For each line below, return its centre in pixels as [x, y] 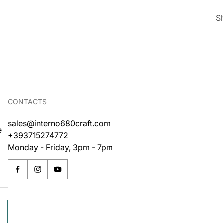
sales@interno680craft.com [59, 123]
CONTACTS [27, 101]
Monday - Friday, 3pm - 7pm [60, 147]
